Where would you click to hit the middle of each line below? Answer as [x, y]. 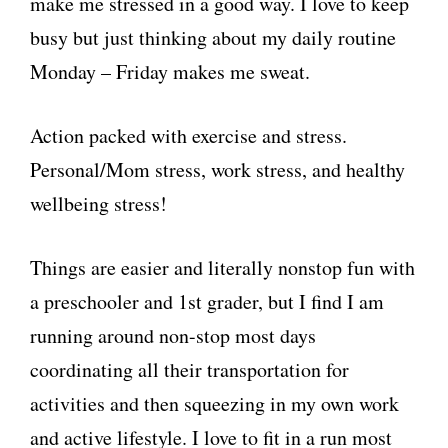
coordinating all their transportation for [189, 369]
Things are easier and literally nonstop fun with [222, 267]
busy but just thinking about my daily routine [213, 37]
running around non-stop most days [173, 335]
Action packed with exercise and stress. [188, 135]
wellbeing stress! [98, 203]
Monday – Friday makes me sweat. [170, 71]
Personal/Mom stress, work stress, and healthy [217, 169]
